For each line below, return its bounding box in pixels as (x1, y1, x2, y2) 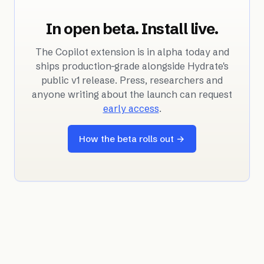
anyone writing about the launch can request (32, 88, 232, 100)
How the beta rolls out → (79, 133, 185, 145)
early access (103, 102, 159, 114)
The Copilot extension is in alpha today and (35, 45, 229, 58)
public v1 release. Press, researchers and (41, 74, 223, 86)
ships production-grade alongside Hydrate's (35, 60, 229, 72)
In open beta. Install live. (45, 19, 219, 38)
